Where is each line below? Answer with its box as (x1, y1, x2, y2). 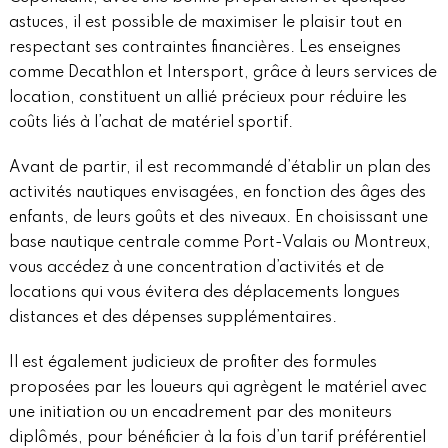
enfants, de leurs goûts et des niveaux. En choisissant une (8, 210, 428, 227)
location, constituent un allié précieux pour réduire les (8, 90, 407, 107)
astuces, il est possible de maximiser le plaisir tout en (8, 15, 402, 32)
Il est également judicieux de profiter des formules (8, 355, 377, 372)
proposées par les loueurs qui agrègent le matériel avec (8, 380, 427, 397)
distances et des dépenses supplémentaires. (8, 310, 337, 327)
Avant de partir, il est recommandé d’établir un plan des (8, 160, 431, 177)
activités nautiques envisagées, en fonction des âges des (8, 185, 426, 202)
